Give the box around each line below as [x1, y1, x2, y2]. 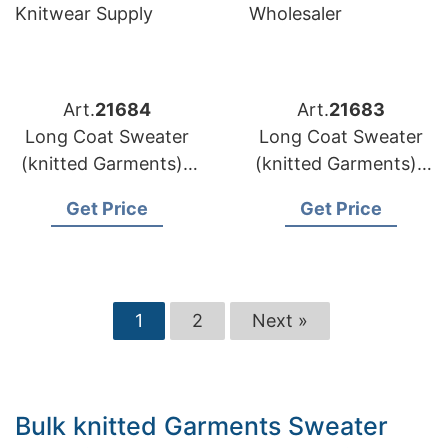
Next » [252, 310, 308, 331]
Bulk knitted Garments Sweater [15, 411, 388, 441]
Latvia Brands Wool [259, 180, 423, 201]
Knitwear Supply [38, 234, 176, 255]
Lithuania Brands [36, 180, 178, 201]
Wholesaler [294, 234, 388, 255]
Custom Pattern [40, 207, 174, 228]
